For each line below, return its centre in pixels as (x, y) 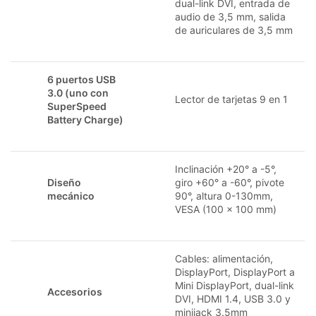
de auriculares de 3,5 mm (234, 30)
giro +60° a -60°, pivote (230, 182)
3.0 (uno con (78, 92)
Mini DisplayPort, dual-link (235, 285)
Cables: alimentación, (224, 258)
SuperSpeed (77, 106)
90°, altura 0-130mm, (224, 195)
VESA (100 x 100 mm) (226, 209)
